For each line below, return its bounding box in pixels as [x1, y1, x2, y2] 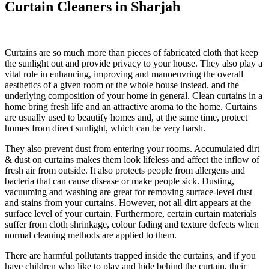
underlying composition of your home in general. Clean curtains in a [5, 90, 262, 101]
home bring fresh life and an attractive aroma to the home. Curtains [5, 101, 257, 112]
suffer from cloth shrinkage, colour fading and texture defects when [5, 219, 259, 229]
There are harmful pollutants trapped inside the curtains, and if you [5, 250, 256, 261]
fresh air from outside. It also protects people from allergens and [5, 165, 245, 175]
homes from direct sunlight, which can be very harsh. [5, 122, 205, 133]
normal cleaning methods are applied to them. [5, 229, 177, 240]
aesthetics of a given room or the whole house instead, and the [5, 79, 239, 90]
